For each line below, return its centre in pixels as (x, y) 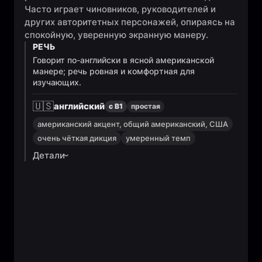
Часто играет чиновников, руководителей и (120, 9)
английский (79, 106)
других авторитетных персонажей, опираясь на (130, 22)
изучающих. (57, 82)
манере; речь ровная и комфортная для (114, 71)
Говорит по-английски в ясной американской (123, 60)
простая (146, 106)
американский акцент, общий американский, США (133, 124)
